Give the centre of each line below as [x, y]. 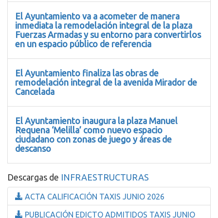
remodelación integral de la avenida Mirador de [106, 82]
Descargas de [34, 177]
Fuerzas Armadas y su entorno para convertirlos [108, 34]
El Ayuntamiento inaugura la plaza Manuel [96, 120]
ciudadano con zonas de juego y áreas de [93, 139]
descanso [33, 148]
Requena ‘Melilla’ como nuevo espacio [89, 130]
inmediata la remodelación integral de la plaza [104, 25]
